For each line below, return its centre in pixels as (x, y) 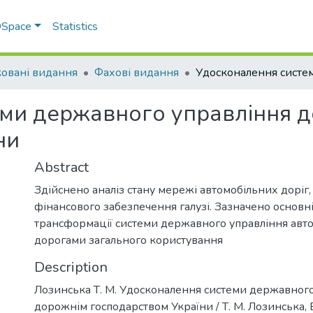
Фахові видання (137, 73)
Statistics (75, 27)
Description (71, 267)
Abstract (61, 167)
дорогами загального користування (129, 240)
